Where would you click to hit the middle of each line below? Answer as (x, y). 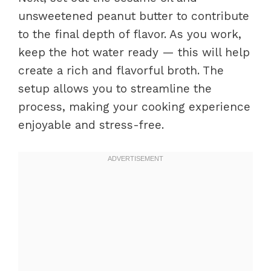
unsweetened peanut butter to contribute (134, 16)
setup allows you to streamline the (115, 89)
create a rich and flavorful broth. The (121, 70)
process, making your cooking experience (134, 107)
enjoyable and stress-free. (91, 125)
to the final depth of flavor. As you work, (130, 34)
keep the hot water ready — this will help (134, 52)
